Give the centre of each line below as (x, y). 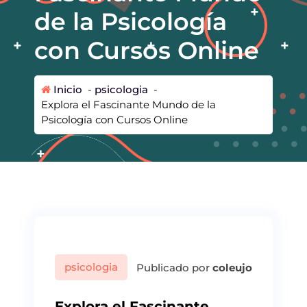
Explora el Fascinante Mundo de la (128, 104)
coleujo (232, 267)
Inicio (66, 89)
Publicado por (173, 267)
